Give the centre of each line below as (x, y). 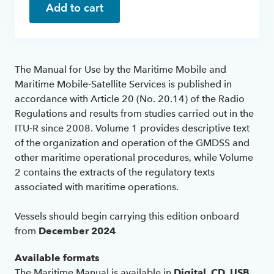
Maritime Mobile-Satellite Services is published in (123, 84)
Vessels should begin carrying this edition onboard (127, 216)
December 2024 (77, 231)
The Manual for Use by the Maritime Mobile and (120, 69)
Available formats (57, 257)
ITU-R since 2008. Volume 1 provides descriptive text (132, 128)
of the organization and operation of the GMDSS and (132, 143)
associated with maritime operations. (97, 187)
